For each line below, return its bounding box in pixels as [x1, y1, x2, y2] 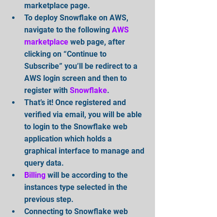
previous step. [24, 195, 77, 204]
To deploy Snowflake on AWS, [24, 13, 130, 22]
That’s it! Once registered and [24, 98, 128, 107]
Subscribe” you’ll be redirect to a [24, 62, 139, 71]
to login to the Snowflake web [24, 122, 129, 131]
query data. [24, 158, 68, 168]
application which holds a [24, 134, 114, 143]
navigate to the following [24, 25, 112, 34]
